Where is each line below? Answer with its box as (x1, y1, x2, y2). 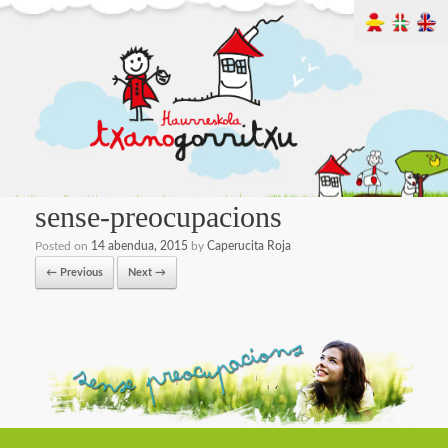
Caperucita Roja (207, 239, 291, 252)
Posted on (35, 239, 91, 252)
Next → (128, 266, 166, 278)
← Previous (46, 266, 103, 278)
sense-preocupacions (35, 199, 282, 233)
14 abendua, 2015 (91, 239, 188, 252)
